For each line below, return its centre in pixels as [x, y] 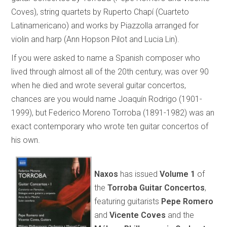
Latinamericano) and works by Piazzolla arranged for [105, 25]
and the [181, 215]
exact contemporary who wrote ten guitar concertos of [110, 126]
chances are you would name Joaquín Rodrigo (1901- [107, 99]
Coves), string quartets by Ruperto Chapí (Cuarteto [100, 12]
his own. [26, 140]
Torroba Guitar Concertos [156, 187]
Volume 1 [178, 174]
